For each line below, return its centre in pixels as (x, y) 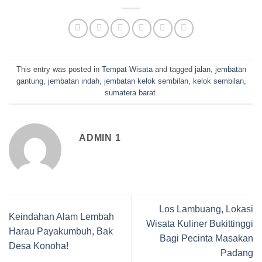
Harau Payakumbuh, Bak (61, 231)
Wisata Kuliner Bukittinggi (200, 224)
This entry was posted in (59, 70)
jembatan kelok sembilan (146, 81)
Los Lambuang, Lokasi (206, 209)
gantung (30, 81)
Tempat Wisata (127, 70)
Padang (237, 253)
